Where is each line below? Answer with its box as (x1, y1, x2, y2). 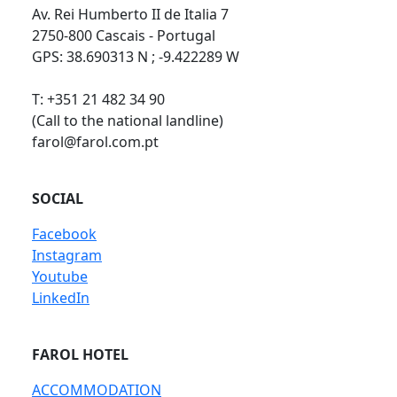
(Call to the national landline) (32, 111, 223, 130)
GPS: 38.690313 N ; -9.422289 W (32, 47, 239, 66)
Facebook (32, 224, 97, 244)
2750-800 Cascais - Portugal (32, 26, 215, 45)
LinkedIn (32, 288, 90, 307)
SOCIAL (32, 189, 83, 208)
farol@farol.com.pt (32, 132, 159, 152)
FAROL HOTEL (32, 345, 128, 364)
